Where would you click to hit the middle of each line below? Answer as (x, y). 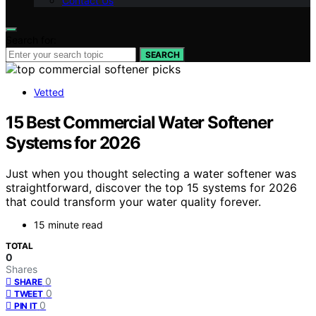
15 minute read (68, 225)
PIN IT (26, 306)
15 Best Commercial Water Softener (139, 122)
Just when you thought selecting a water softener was (151, 174)
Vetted (49, 92)
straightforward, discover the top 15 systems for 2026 (151, 188)
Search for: (31, 39)
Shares (22, 269)
